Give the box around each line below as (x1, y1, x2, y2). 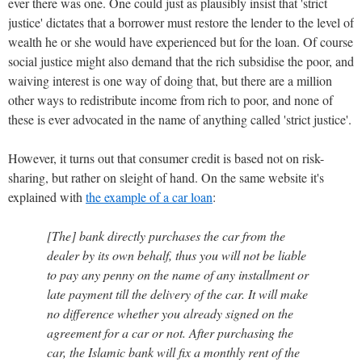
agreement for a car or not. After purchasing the (47, 323, 293, 341)
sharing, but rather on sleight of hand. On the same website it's (8, 168, 324, 186)
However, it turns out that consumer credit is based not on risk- (8, 149, 324, 166)
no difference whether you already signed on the (47, 304, 293, 322)
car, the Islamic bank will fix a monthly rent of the (47, 343, 300, 360)
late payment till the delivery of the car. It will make (47, 284, 308, 302)
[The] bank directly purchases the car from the (47, 226, 285, 244)
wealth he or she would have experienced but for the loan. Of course (8, 32, 353, 50)
